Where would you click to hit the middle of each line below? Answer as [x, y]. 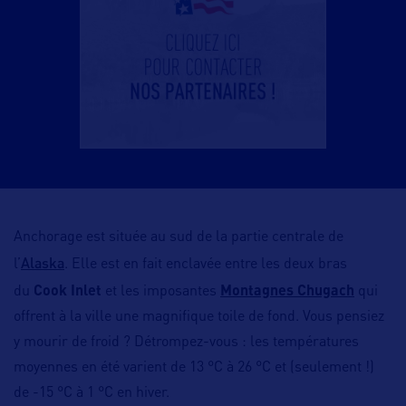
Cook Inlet [69, 292]
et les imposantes [163, 292]
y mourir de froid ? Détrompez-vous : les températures [186, 343]
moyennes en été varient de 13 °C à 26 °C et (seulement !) [194, 368]
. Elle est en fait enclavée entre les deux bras [206, 265]
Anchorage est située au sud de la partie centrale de [179, 238]
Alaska [43, 263]
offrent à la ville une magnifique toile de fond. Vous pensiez [199, 318]
